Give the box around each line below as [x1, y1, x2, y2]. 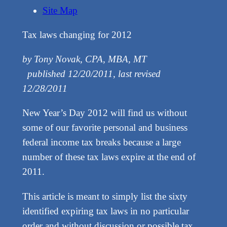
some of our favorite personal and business [22, 122, 187, 133]
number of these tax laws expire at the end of [22, 152, 196, 163]
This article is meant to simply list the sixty [22, 191, 187, 202]
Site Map [42, 5, 78, 16]
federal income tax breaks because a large [22, 137, 181, 148]
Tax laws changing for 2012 [22, 29, 132, 41]
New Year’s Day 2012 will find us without [22, 107, 187, 119]
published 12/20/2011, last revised [22, 68, 161, 80]
